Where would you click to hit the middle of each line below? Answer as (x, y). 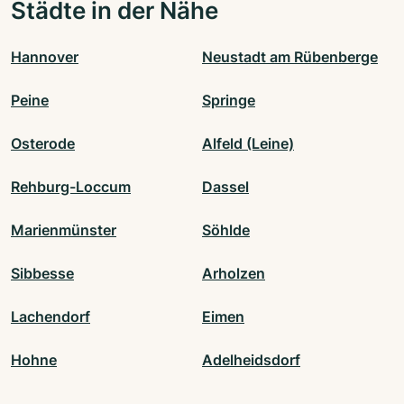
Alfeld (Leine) (248, 144)
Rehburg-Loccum (71, 187)
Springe (229, 101)
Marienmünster (64, 230)
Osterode (43, 144)
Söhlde (226, 230)
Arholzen (234, 274)
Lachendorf (50, 317)
